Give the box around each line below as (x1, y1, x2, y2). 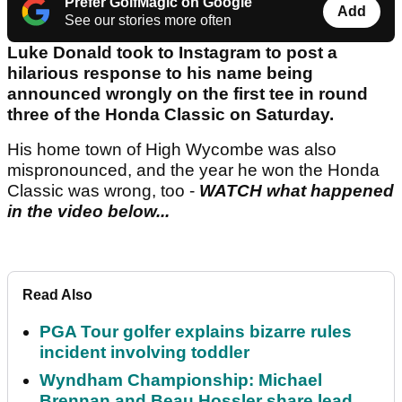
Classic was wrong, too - (7, 181, 199, 201)
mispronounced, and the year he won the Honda (7, 161, 380, 180)
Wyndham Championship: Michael (39, 371, 322, 390)
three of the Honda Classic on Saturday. (7, 105, 338, 125)
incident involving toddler (39, 343, 249, 363)
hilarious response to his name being (7, 64, 313, 83)
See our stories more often (65, 13, 232, 29)
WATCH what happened (199, 181, 394, 201)
